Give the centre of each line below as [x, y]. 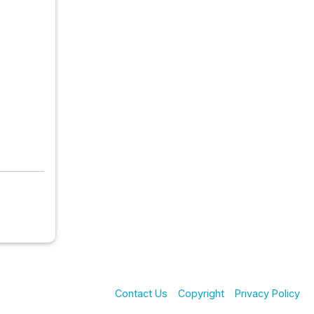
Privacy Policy [267, 293]
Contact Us [141, 293]
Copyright [201, 293]
